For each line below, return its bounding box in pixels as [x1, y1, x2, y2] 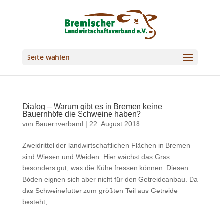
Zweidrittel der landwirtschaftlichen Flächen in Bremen [22, 141, 190, 149]
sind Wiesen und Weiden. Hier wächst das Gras [22, 153, 170, 161]
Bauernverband [35, 120, 83, 128]
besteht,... [22, 198, 53, 206]
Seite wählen [27, 53, 70, 62]
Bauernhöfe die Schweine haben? [22, 110, 141, 118]
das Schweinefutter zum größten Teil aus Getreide [22, 187, 178, 194]
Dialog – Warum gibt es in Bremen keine [22, 102, 162, 110]
